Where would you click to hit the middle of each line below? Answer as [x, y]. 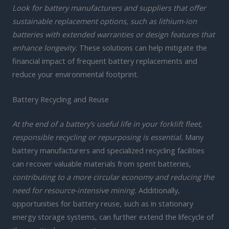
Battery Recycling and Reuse [61, 99]
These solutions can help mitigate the [142, 47]
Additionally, [158, 190]
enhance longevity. [45, 47]
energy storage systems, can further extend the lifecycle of [113, 216]
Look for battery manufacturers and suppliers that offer [109, 7]
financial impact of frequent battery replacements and [105, 61]
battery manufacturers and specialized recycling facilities [108, 150]
